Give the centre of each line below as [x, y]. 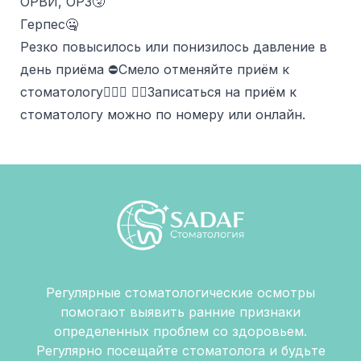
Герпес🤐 [49, 24]
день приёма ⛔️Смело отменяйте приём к [155, 69]
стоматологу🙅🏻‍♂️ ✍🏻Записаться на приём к [158, 91]
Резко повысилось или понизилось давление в [174, 46]
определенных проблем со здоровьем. [180, 332]
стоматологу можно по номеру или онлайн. [163, 114]
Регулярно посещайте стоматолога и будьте [180, 351]
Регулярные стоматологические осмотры [180, 293]
